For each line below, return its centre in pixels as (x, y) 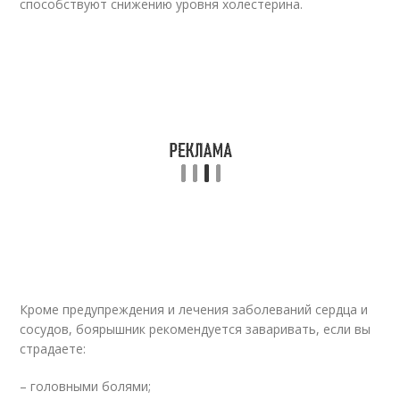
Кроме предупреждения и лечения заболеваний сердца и (194, 309)
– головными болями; (86, 386)
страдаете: (53, 349)
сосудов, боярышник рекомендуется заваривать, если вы (196, 329)
